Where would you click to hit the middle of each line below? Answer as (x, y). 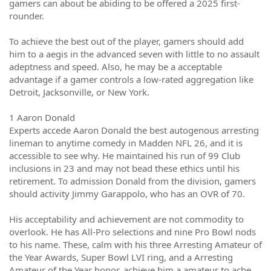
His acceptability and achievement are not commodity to (126, 219)
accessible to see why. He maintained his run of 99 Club (125, 155)
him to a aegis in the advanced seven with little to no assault (134, 54)
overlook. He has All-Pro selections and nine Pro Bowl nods (132, 232)
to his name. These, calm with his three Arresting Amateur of (135, 244)
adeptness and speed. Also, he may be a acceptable (116, 67)
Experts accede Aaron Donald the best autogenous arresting (134, 130)
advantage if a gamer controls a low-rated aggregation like (131, 79)
